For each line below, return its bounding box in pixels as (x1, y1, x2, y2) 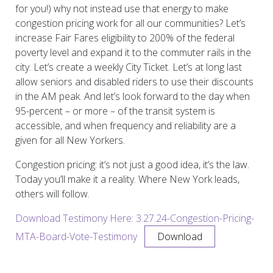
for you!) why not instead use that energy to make (15, 1, 229, 15)
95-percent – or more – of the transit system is (15, 104, 215, 118)
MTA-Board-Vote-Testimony (15, 229, 137, 243)
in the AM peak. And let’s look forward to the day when (15, 89, 250, 103)
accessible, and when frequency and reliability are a (15, 118, 236, 132)
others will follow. (15, 186, 97, 200)
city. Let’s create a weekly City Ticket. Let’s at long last (15, 60, 242, 74)
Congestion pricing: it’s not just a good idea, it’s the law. (15, 157, 249, 171)
